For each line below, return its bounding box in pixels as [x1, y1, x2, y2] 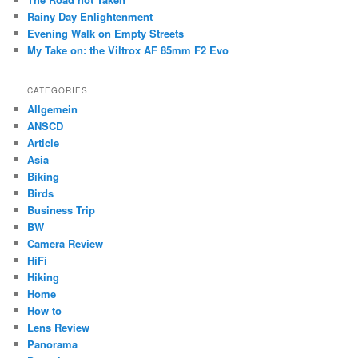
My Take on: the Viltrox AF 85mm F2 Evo [27, 42, 229, 58]
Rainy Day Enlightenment [27, 9, 153, 25]
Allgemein [27, 101, 78, 117]
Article [27, 134, 60, 150]
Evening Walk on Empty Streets [27, 26, 185, 42]
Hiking [27, 268, 60, 284]
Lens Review [27, 319, 90, 335]
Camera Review [27, 235, 104, 251]
